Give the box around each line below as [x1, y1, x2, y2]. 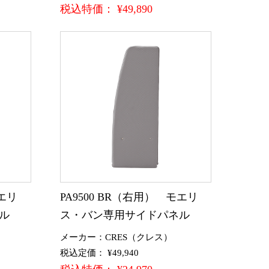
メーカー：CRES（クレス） [60, 232, 172, 243]
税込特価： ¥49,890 [60, 2, 153, 15]
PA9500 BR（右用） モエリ [60, 191, 198, 204]
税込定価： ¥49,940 [60, 248, 139, 258]
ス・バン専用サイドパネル [60, 209, 190, 222]
